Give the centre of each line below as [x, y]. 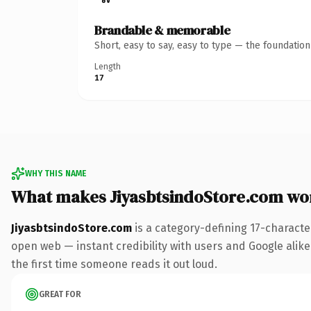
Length [108, 66]
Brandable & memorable [162, 30]
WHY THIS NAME [56, 173]
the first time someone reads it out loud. [114, 264]
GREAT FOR [60, 294]
